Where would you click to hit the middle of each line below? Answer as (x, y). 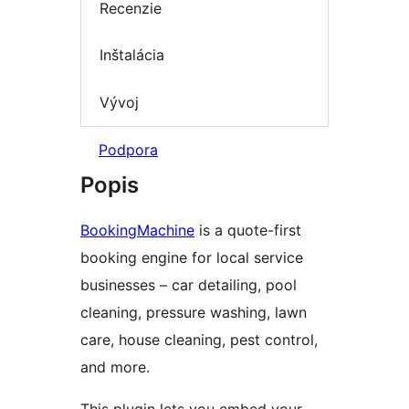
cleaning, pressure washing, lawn (194, 313)
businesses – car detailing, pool (189, 285)
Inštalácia (132, 55)
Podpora (128, 150)
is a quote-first (248, 231)
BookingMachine (137, 231)
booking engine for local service (192, 258)
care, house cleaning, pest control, (199, 340)
